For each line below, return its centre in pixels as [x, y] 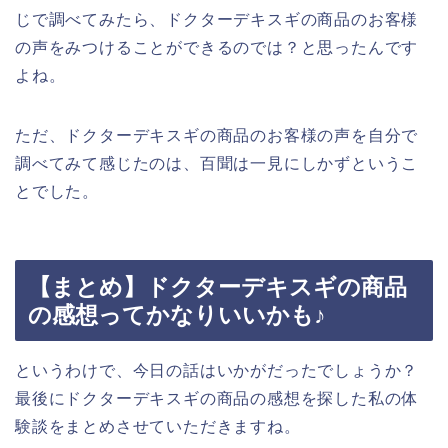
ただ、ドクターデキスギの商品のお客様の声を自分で [217, 135]
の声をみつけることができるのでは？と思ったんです [217, 47]
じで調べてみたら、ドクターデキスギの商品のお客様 [217, 19]
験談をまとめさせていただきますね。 [158, 427]
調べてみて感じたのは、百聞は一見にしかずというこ [217, 163]
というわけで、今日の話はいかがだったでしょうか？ [217, 371]
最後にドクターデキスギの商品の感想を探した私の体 [217, 399]
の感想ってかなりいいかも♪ [177, 315]
